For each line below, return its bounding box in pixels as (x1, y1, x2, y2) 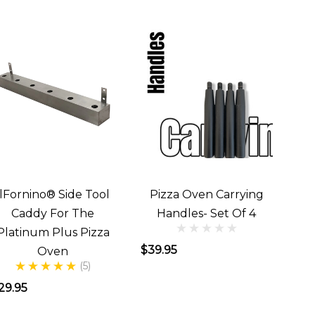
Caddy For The (11, 207, 95, 220)
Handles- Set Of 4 (157, 207, 257, 220)
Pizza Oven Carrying (149, 188, 264, 201)
